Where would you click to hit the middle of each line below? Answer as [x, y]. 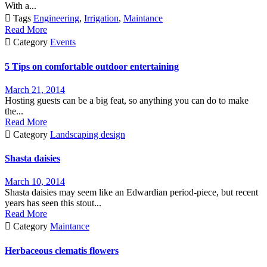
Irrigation [101, 18]
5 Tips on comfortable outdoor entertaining [92, 66]
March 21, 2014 [35, 89]
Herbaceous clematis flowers [62, 250]
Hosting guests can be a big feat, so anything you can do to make [127, 100]
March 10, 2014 [35, 182]
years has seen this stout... [53, 203]
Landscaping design [88, 134]
